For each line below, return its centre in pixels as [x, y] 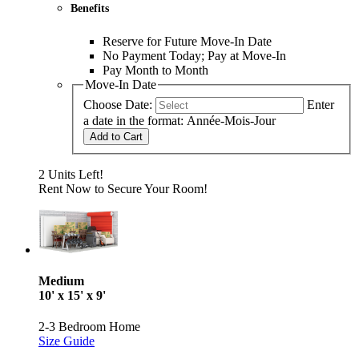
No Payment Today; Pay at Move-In [194, 55]
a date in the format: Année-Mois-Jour [179, 120]
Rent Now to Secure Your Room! [123, 188]
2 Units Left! [71, 174]
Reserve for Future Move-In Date [187, 41]
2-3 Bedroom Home [89, 327]
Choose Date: [118, 104]
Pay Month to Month [155, 70]
